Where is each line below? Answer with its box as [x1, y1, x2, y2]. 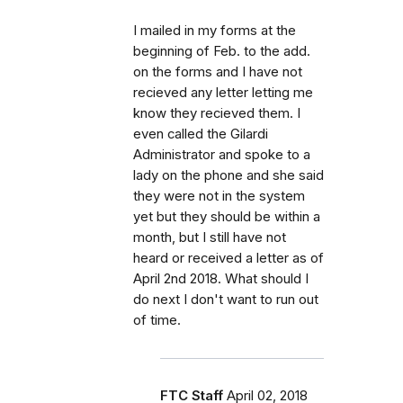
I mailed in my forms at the [133, 22, 296, 39]
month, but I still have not [133, 229, 286, 246]
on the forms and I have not [133, 64, 302, 80]
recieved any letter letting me [133, 85, 313, 101]
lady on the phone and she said [133, 167, 324, 184]
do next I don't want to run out [133, 291, 318, 308]
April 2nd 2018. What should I [133, 271, 309, 287]
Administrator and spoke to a [133, 147, 310, 163]
